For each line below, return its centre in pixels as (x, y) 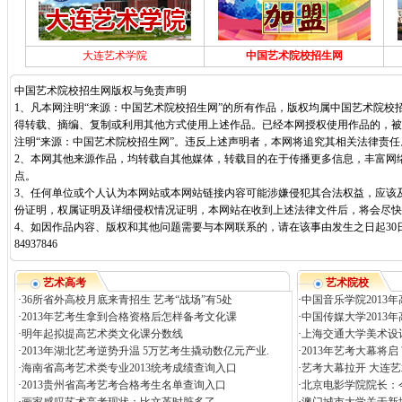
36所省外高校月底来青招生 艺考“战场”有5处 (127, 300)
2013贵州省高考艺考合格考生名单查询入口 (123, 385)
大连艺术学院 (115, 56)
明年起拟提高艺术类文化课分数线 (102, 334)
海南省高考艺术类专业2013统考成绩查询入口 (129, 368)
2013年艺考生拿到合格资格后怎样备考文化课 (130, 317)
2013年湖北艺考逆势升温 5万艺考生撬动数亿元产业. (145, 351)
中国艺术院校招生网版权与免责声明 (100, 91)
